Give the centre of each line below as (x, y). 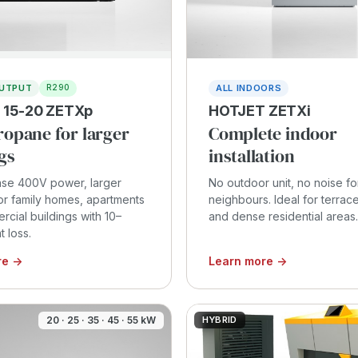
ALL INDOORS (249, 88)
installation (252, 155)
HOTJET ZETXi (260, 110)
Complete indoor (273, 133)
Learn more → (248, 261)
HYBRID (220, 319)
